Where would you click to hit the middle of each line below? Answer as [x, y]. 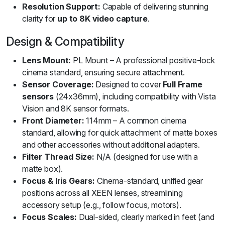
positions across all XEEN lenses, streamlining [102, 193]
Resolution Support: [61, 7]
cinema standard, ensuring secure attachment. [103, 72]
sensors [38, 96]
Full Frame [183, 84]
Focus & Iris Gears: [59, 181]
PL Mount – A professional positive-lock [143, 60]
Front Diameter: [53, 121]
